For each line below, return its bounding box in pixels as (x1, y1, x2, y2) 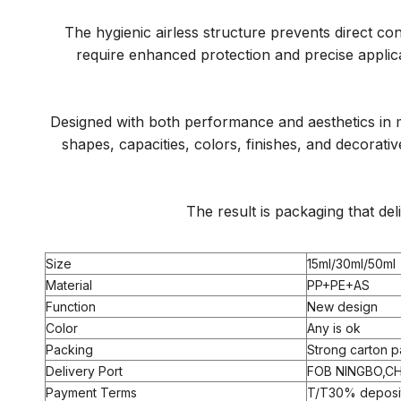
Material (46, 277, 92, 293)
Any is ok (307, 320, 361, 336)
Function (46, 299, 96, 314)
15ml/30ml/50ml (307, 256, 396, 271)
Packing (46, 342, 93, 357)
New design (307, 299, 378, 314)
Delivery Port (46, 363, 123, 379)
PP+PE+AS (307, 277, 370, 293)
